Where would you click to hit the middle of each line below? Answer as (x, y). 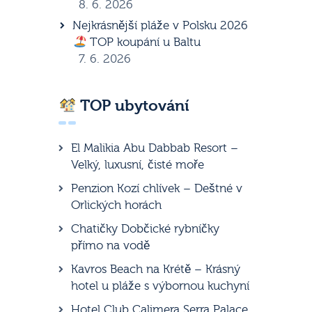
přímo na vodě (110, 245)
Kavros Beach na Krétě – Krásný (156, 269)
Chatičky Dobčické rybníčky (145, 228)
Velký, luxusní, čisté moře (138, 164)
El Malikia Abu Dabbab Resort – (155, 148)
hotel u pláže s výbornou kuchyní (160, 286)
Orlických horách (116, 205)
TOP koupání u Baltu (143, 42)
